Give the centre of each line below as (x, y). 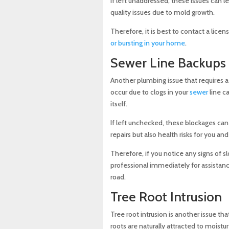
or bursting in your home (147, 43)
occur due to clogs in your (150, 92)
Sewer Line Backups (168, 63)
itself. (119, 104)
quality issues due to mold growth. (162, 13)
